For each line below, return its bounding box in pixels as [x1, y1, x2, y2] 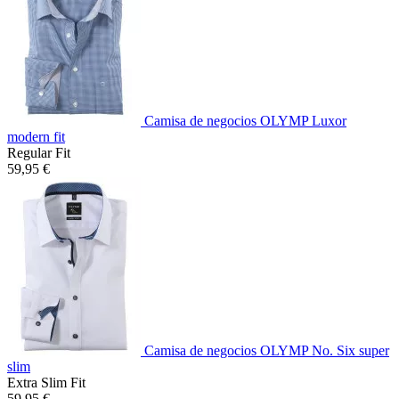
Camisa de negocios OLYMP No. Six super [144, 342, 389, 358]
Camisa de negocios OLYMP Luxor [144, 112, 346, 128]
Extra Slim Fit [7, 374, 85, 390]
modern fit [7, 128, 65, 144]
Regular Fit [7, 144, 70, 160]
